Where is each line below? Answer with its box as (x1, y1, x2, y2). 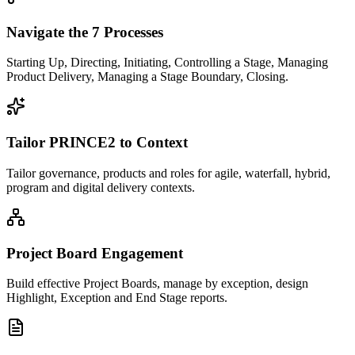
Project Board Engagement (6, 244, 183, 261)
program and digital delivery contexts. (6, 180, 195, 194)
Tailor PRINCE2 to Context (6, 134, 188, 151)
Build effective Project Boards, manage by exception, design (6, 277, 308, 291)
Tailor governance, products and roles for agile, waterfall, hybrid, (6, 166, 330, 180)
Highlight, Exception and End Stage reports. (6, 291, 227, 305)
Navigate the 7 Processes (6, 23, 163, 40)
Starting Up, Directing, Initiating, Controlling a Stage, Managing (6, 55, 328, 70)
